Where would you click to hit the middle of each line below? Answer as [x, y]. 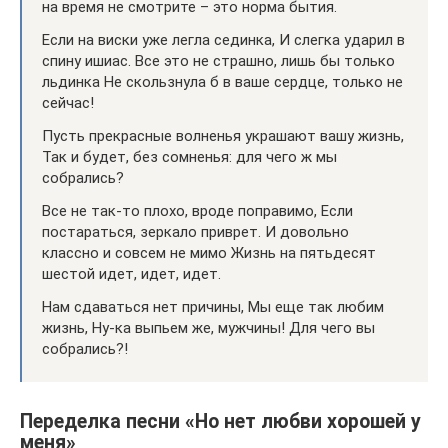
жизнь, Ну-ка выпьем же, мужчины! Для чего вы [208, 328]
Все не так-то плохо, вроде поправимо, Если [197, 211]
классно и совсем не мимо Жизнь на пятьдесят [209, 253]
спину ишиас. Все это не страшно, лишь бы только [218, 61]
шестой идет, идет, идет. [131, 274]
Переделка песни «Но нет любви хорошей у [220, 422]
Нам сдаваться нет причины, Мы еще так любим [213, 307]
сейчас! [68, 103]
